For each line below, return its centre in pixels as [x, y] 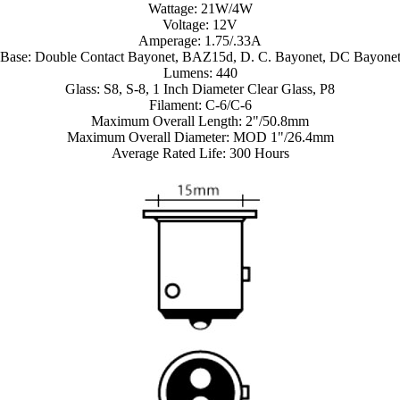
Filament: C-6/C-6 [200, 105]
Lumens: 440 [200, 73]
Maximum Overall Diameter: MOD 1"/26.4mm [200, 137]
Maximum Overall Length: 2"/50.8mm [200, 121]
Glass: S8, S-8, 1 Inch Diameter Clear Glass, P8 [200, 89]
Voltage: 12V [200, 25]
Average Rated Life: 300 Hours [200, 154]
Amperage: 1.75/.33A [200, 41]
